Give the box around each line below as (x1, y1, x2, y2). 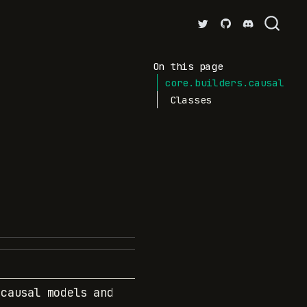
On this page (152, 60, 223, 73)
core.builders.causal (164, 75, 284, 89)
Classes (170, 93, 212, 106)
